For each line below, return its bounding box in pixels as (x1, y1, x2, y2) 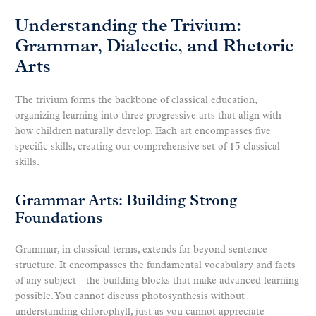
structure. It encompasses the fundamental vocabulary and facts (15, 260, 296, 272)
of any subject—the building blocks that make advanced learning (15, 276, 299, 287)
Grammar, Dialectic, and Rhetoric (15, 38, 293, 56)
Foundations (15, 212, 102, 227)
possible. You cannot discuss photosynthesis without (15, 291, 245, 303)
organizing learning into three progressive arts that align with (15, 110, 281, 121)
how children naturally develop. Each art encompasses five (15, 126, 271, 137)
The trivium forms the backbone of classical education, (15, 95, 257, 106)
